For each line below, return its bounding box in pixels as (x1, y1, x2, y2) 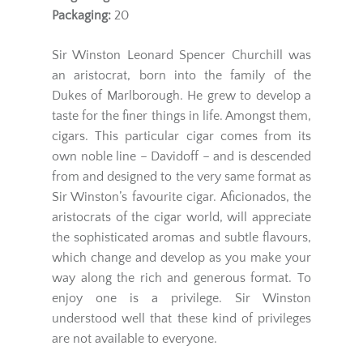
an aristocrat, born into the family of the (52, 68, 311, 83)
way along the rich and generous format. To (52, 271, 311, 285)
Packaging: (52, 8, 111, 23)
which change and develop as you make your (52, 250, 311, 265)
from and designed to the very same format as (52, 169, 311, 184)
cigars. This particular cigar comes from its (52, 129, 311, 143)
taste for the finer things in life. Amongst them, (52, 109, 311, 123)
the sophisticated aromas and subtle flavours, (52, 230, 311, 245)
